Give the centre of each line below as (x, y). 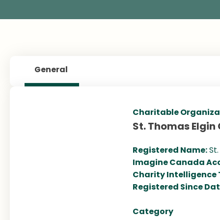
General (52, 69)
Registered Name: (170, 150)
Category (153, 211)
